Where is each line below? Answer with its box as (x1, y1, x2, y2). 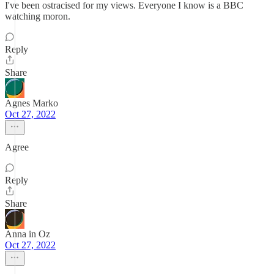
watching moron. (5, 11, 70, 21)
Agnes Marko (5, 98, 58, 108)
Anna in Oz (5, 229, 50, 239)
